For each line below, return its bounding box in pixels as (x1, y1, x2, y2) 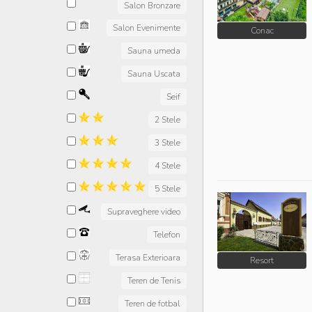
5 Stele (155, 183, 180, 194)
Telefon (153, 229, 180, 240)
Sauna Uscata (127, 68, 180, 79)
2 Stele (155, 114, 180, 125)
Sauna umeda (127, 45, 180, 56)
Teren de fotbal (125, 298, 180, 309)
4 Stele (155, 160, 180, 171)
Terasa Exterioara (116, 252, 180, 263)
